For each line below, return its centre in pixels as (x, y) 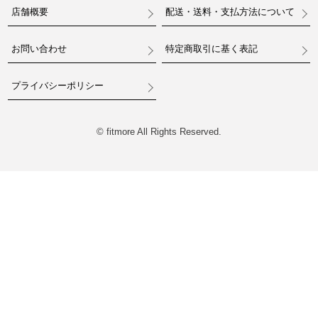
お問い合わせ (39, 48)
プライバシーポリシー (57, 85)
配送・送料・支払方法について (230, 11)
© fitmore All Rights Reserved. (159, 132)
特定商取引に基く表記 (211, 48)
